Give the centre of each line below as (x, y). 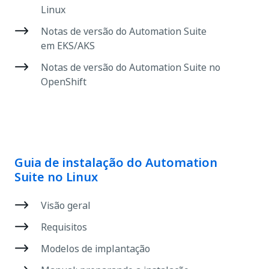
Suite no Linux (56, 177)
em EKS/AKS (68, 46)
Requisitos (64, 227)
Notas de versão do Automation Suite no (131, 67)
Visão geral (66, 205)
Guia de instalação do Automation (116, 163)
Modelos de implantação (95, 249)
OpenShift (64, 82)
